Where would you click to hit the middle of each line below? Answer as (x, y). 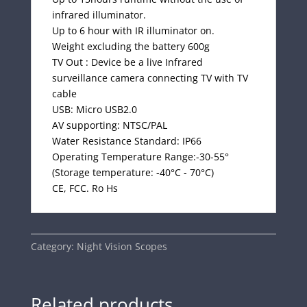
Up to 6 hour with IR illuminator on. (133, 30)
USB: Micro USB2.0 (94, 109)
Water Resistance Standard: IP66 (126, 140)
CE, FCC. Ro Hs (85, 188)
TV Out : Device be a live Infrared (127, 62)
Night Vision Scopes (122, 246)
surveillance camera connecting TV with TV (150, 77)
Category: (53, 246)
